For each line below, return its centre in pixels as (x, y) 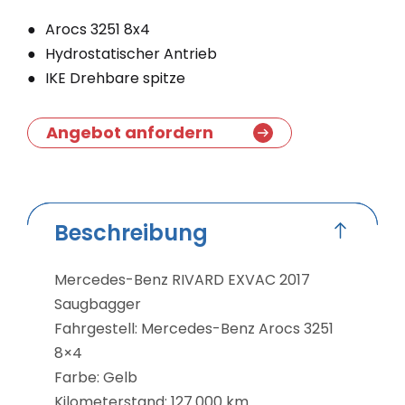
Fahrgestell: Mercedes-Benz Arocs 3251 (194, 328)
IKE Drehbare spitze (115, 78)
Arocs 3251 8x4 (98, 29)
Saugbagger (98, 304)
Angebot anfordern (130, 132)
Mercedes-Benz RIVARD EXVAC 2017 (182, 279)
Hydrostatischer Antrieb (131, 53)
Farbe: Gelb (96, 377)
